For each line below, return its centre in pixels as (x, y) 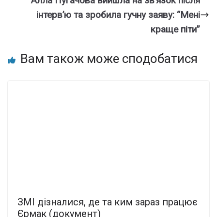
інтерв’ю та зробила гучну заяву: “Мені (118, 15)
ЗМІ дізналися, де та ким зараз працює (108, 202)
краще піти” (175, 29)
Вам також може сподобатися (109, 58)
